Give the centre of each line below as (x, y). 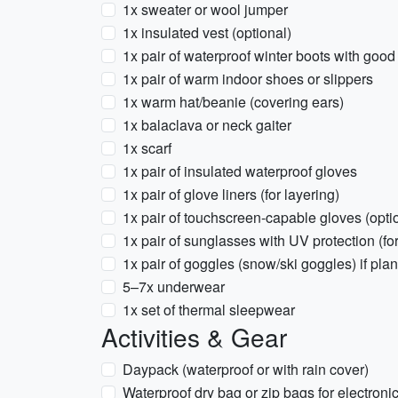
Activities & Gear (194, 337)
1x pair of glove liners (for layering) (231, 194)
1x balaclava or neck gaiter (207, 125)
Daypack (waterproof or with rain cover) (246, 369)
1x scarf (147, 148)
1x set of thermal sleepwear (209, 310)
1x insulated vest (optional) (207, 32)
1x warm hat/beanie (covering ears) (233, 102)
